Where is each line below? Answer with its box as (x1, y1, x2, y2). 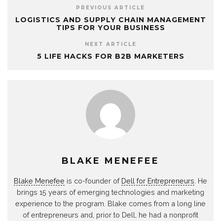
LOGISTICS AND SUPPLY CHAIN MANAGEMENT (15, 15, 206, 25)
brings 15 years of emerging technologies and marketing (17, 188, 204, 197)
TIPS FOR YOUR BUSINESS (56, 23, 165, 33)
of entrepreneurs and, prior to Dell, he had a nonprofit (23, 211, 198, 220)
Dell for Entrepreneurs (121, 177, 194, 185)
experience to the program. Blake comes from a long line (15, 199, 206, 208)
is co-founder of (65, 177, 121, 185)
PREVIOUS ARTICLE (76, 4, 145, 11)
